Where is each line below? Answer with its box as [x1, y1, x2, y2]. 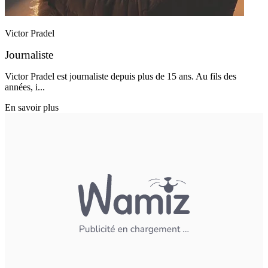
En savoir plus [5, 102, 59, 112]
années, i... [5, 81, 45, 92]
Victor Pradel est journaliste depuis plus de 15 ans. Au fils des [5, 71, 236, 81]
